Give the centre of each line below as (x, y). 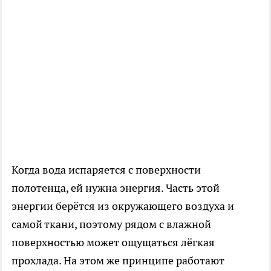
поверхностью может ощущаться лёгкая (113, 243)
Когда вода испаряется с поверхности (106, 170)
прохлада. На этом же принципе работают (118, 261)
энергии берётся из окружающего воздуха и (123, 206)
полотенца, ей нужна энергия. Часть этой (116, 188)
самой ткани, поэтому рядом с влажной (111, 224)
